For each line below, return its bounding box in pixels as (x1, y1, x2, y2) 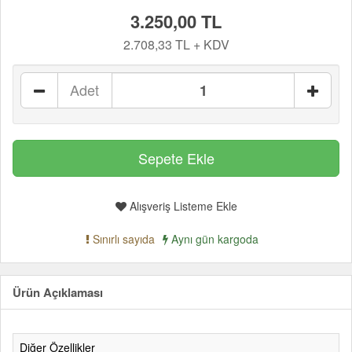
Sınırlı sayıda (90, 231, 155, 247)
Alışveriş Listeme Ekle (126, 198, 237, 214)
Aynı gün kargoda (168, 231, 258, 247)
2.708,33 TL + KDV (123, 35, 229, 53)
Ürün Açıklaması (13, 284, 103, 301)
